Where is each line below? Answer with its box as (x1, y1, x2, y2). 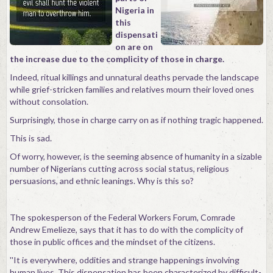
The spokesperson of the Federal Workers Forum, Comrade (10, 212, 235, 222)
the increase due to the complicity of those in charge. (10, 54, 224, 64)
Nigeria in (115, 5, 154, 15)
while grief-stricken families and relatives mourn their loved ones (10, 84, 254, 94)
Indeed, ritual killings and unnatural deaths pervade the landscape (10, 72, 259, 82)
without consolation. (10, 96, 88, 107)
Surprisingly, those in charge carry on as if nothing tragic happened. (10, 115, 263, 125)
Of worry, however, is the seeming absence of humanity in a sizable (10, 151, 262, 161)
